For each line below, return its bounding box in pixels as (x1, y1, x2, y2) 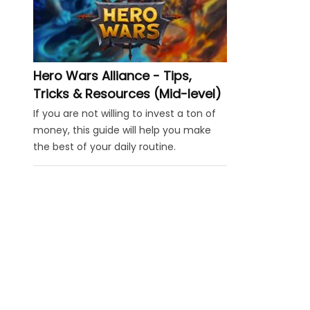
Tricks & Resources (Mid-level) (33, 85, 221, 103)
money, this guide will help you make (33, 123, 211, 138)
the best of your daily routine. (33, 140, 176, 154)
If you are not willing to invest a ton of (33, 107, 216, 121)
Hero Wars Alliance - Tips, (33, 67, 192, 85)
